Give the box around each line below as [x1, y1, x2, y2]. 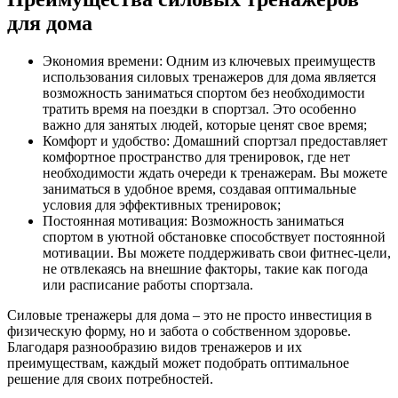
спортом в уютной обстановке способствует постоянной [43, 229, 386, 245]
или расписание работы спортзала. [43, 277, 253, 293]
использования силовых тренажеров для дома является [43, 69, 376, 85]
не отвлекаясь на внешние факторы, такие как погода [43, 261, 368, 277]
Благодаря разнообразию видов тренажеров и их [7, 339, 302, 355]
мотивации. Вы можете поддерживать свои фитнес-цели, [43, 245, 391, 261]
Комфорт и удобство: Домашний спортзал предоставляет [43, 133, 387, 149]
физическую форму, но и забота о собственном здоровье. [7, 323, 351, 339]
